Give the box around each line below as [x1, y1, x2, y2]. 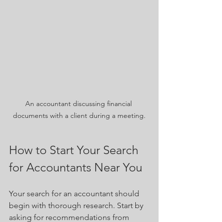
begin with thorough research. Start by [9, 201, 145, 211]
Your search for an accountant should [9, 189, 141, 199]
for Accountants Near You [9, 160, 142, 175]
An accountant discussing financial [25, 99, 134, 109]
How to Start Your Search [9, 143, 141, 158]
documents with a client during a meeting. [13, 111, 146, 120]
